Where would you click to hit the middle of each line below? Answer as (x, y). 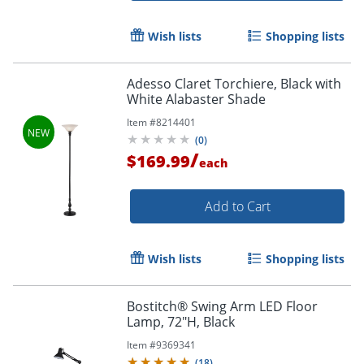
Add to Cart (237, 206)
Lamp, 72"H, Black (181, 321)
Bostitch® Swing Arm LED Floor (222, 306)
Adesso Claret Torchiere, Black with (234, 83)
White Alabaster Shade (196, 99)
